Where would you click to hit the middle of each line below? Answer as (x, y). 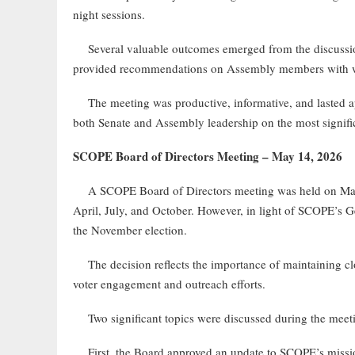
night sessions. (109, 14)
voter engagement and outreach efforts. (169, 284)
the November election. (130, 230)
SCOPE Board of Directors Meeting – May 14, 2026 (208, 156)
